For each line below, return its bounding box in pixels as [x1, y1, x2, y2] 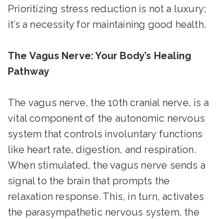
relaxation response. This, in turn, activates [8, 191, 204, 202]
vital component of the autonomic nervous [8, 112, 205, 124]
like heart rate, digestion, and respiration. [8, 144, 196, 155]
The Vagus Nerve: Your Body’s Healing [8, 50, 192, 62]
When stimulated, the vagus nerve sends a [8, 159, 206, 171]
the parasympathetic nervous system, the [8, 206, 199, 218]
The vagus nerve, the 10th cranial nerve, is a [8, 97, 209, 109]
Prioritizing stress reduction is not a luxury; [8, 3, 207, 15]
